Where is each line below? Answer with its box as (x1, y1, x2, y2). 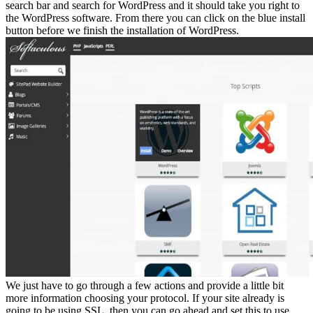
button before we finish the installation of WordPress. (6, 24, 239, 36)
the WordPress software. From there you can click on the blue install (6, 11, 305, 24)
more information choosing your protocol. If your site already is (6, 291, 284, 304)
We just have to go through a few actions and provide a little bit (6, 279, 284, 291)
